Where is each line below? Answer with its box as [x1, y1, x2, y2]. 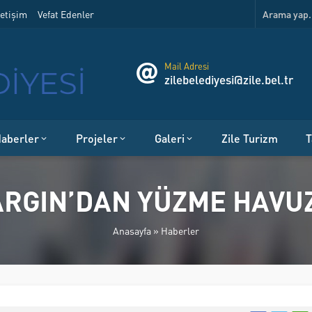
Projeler [76, 130, 118, 146]
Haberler [161, 224, 199, 237]
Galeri [155, 130, 185, 146]
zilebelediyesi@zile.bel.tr [164, 72, 293, 87]
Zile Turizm [221, 130, 278, 146]
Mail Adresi [164, 60, 209, 72]
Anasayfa [113, 224, 151, 237]
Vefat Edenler [38, 8, 94, 20]
